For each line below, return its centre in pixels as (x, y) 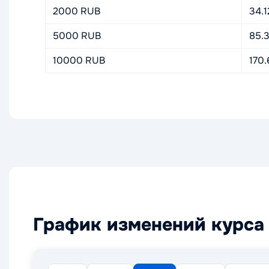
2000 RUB (77, 11)
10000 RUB (79, 60)
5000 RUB (77, 36)
